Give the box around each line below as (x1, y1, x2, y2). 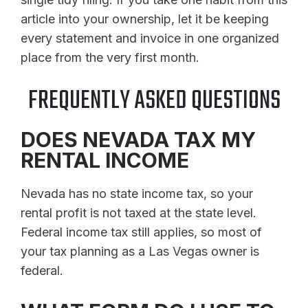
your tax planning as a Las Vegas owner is (21, 243, 259, 258)
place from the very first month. (21, 49, 199, 65)
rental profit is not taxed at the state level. (21, 205, 256, 220)
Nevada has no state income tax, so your (21, 186, 253, 201)
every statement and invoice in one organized (21, 30, 279, 45)
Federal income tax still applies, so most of (21, 224, 262, 239)
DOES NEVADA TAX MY (21, 126, 256, 152)
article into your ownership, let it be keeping (21, 11, 269, 26)
